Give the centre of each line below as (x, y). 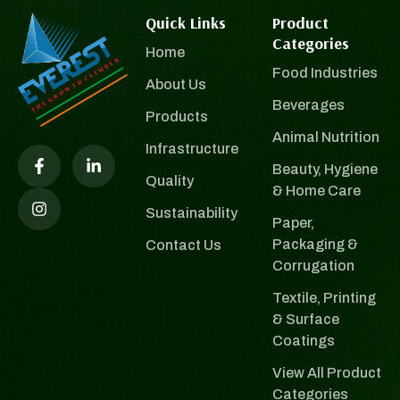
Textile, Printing (325, 298)
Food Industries (325, 73)
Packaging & (316, 245)
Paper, (294, 223)
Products (176, 117)
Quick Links (185, 23)
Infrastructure (192, 149)
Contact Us (183, 246)
